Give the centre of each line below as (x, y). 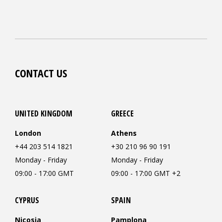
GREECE (122, 113)
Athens (124, 133)
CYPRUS (27, 200)
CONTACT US (41, 73)
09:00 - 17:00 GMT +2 (146, 173)
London (28, 133)
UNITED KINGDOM (44, 113)
